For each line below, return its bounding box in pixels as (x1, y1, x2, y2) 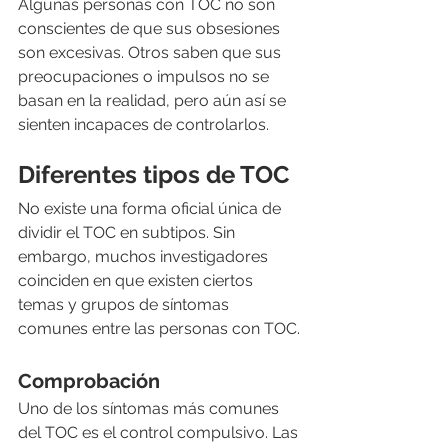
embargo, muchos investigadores (18, 247, 272, 267)
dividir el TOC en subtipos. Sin (18, 223, 239, 243)
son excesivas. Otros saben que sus (18, 43, 285, 63)
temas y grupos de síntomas (18, 295, 233, 315)
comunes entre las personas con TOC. (18, 319, 300, 339)
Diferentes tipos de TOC (18, 160, 289, 190)
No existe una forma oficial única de (18, 199, 285, 219)
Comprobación (18, 369, 160, 394)
